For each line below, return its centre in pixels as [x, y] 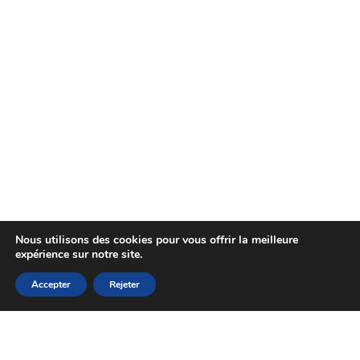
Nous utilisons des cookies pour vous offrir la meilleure [157, 240]
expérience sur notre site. [79, 254]
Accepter [51, 284]
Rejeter [125, 284]
